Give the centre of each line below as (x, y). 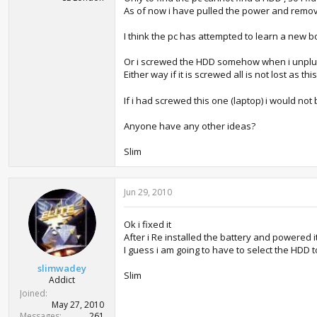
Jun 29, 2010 (148, 192)
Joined (33, 293)
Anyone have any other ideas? (190, 126)
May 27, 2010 (78, 304)
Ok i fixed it (148, 224)
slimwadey (62, 268)
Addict (62, 279)
